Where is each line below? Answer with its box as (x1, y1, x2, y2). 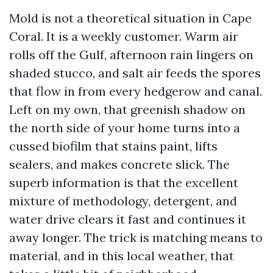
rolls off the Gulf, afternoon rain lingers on (9, 47, 253, 62)
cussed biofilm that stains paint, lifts (9, 138, 218, 154)
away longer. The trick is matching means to (9, 230, 263, 245)
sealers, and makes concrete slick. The (9, 157, 230, 172)
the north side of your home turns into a (9, 120, 240, 135)
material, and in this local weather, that (9, 248, 234, 263)
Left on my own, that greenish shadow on (9, 102, 246, 117)
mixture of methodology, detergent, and (9, 193, 237, 208)
